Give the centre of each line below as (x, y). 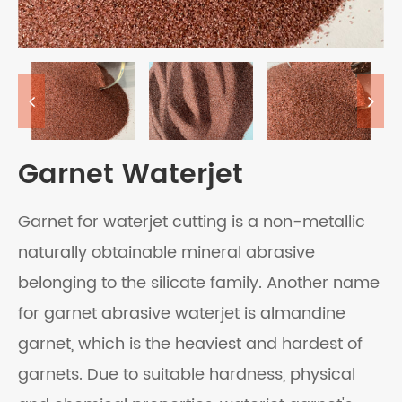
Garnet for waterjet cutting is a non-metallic (192, 223)
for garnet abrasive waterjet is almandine (182, 314)
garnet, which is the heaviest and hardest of (190, 345)
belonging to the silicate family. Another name (199, 284)
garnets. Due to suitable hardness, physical (187, 375)
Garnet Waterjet (131, 176)
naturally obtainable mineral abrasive (166, 253)
